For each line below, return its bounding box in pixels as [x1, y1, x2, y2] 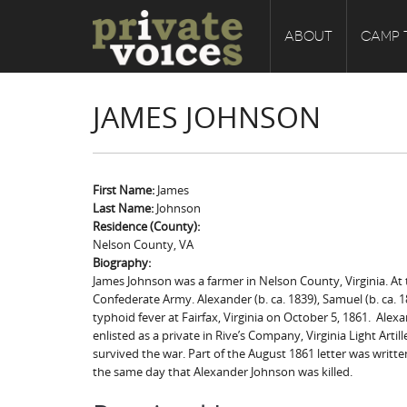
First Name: [93, 182, 157, 198]
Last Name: [93, 200, 156, 216]
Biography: [93, 254, 154, 271]
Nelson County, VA [93, 236, 194, 253]
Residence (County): [93, 218, 203, 234]
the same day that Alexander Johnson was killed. [93, 363, 355, 380]
